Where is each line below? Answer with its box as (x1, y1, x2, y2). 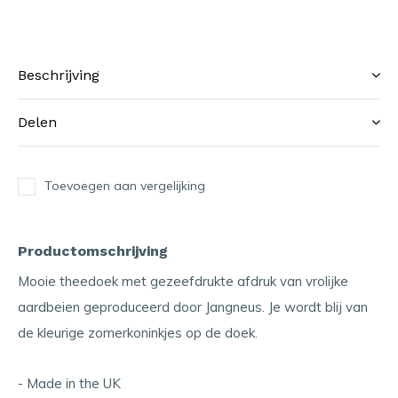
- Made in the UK (18, 375, 121, 392)
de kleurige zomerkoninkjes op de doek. (18, 324, 258, 341)
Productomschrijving (18, 243, 168, 259)
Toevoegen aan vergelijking (44, 178, 205, 194)
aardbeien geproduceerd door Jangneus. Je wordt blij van (18, 298, 368, 315)
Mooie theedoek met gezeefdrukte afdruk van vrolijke (18, 273, 348, 290)
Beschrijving (18, 67, 99, 84)
